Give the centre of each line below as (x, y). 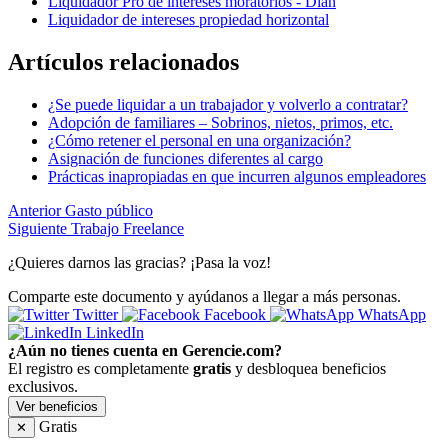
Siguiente (37, 228)
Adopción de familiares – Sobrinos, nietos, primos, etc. (220, 122)
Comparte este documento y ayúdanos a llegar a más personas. (204, 296)
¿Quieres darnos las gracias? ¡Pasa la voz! (139, 262)
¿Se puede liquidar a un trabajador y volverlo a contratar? (228, 104)
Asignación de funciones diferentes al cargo (185, 158)
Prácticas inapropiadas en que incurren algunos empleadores (237, 176)
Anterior (34, 210)
